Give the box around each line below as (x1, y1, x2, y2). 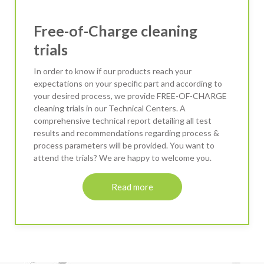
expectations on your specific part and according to (34, 78, 222, 89)
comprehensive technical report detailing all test (34, 115, 212, 126)
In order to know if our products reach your (34, 66, 192, 77)
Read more (111, 181, 153, 193)
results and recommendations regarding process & (34, 128, 219, 138)
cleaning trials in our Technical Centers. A (34, 103, 186, 114)
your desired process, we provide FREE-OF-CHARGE (34, 91, 227, 101)
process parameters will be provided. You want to (34, 140, 214, 151)
